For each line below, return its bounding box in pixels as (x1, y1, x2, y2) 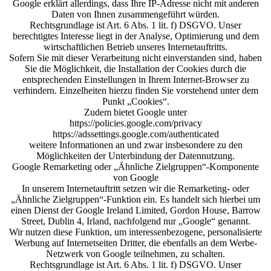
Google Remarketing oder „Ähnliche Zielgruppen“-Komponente (12, 162, 259, 172)
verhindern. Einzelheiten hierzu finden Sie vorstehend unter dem (13, 85, 258, 96)
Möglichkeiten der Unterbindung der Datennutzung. (36, 151, 235, 161)
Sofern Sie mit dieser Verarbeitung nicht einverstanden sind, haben (9, 53, 262, 63)
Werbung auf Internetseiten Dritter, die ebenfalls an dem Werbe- (14, 238, 257, 248)
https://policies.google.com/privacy (69, 118, 202, 128)
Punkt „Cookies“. (102, 96, 169, 106)
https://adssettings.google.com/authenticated (52, 129, 219, 139)
